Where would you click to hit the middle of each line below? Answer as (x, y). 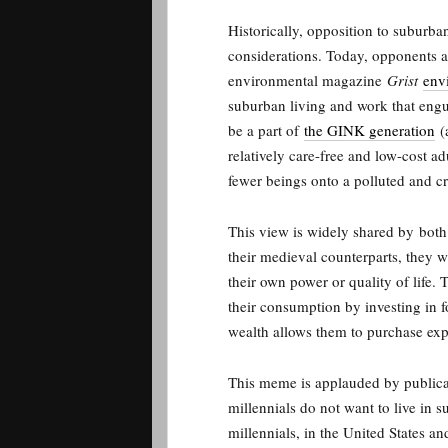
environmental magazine (307, 80)
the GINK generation (369, 130)
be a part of (266, 130)
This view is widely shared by (321, 231)
